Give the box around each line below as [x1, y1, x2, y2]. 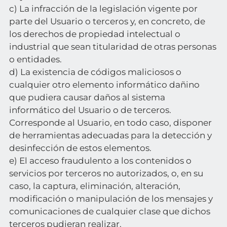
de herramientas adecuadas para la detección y [9, 130, 212, 140]
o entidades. [9, 54, 62, 64]
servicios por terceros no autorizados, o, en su [9, 168, 203, 178]
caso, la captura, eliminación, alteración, [9, 181, 180, 191]
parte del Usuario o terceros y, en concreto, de [9, 16, 205, 26]
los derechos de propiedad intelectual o [9, 29, 180, 39]
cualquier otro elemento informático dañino [9, 80, 200, 90]
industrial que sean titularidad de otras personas [9, 42, 216, 52]
